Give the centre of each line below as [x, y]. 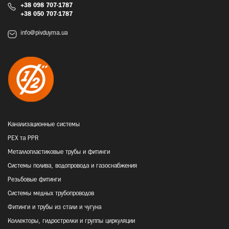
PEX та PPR [23, 139]
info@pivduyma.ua [44, 33]
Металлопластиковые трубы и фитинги [59, 152]
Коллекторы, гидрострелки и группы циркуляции [71, 221]
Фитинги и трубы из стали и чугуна [54, 208]
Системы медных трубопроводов [51, 194]
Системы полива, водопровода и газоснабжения [72, 166]
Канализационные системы [44, 125]
